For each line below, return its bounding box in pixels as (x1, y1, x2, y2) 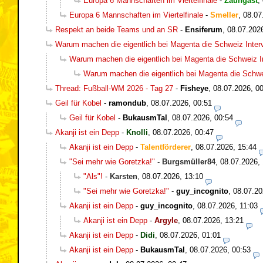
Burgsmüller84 (162, 157, 215, 166)
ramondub (109, 98, 146, 107)
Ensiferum (185, 25, 222, 34)
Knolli (126, 127, 148, 137)
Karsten (110, 171, 137, 181)
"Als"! (83, 171, 103, 181)
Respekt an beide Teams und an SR (55, 25, 178, 34)
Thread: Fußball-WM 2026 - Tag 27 (55, 83, 173, 93)
